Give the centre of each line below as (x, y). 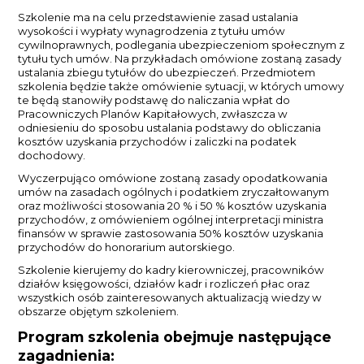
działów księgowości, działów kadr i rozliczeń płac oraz (164, 283)
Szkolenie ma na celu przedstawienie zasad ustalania (158, 17)
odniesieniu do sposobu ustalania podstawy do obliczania (170, 127)
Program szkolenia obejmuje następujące (175, 337)
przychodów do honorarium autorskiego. (127, 247)
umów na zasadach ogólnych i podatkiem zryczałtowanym (174, 191)
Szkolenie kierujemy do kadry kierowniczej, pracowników (171, 269)
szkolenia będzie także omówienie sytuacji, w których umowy (181, 86)
